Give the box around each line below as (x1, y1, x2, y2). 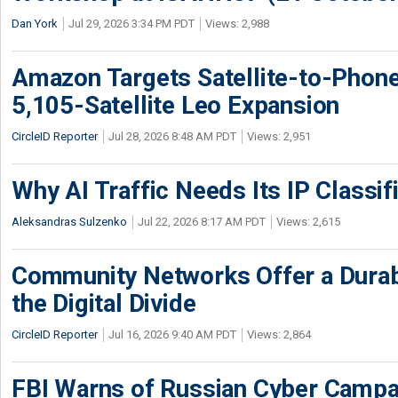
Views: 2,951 (247, 129, 311, 143)
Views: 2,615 (276, 214, 340, 228)
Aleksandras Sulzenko (12, 214, 127, 228)
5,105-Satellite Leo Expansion (12, 90, 340, 120)
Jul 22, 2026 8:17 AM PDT (138, 214, 266, 228)
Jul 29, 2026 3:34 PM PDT (68, 16, 195, 30)
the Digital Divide (12, 288, 196, 318)
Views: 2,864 (247, 327, 311, 341)
